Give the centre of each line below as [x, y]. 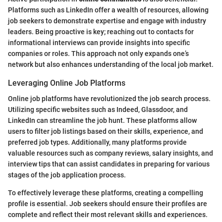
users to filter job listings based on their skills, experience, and [106, 131]
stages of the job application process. [67, 175]
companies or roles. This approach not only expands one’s [98, 53]
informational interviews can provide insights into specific [99, 42]
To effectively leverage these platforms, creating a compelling [106, 193]
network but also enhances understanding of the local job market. [111, 64]
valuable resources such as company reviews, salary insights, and [111, 153]
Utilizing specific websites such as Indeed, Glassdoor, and [98, 109]
